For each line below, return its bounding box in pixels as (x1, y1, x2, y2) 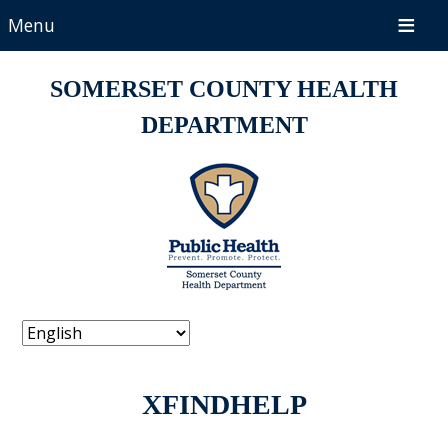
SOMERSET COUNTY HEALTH (50, 75, 398, 102)
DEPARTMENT (140, 111, 308, 138)
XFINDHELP (141, 388, 307, 420)
